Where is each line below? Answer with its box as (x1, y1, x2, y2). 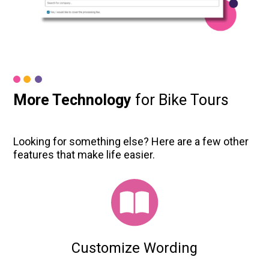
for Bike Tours (135, 91, 229, 109)
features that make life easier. (13, 148, 156, 161)
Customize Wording (71, 240, 198, 257)
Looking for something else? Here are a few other (13, 134, 249, 148)
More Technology (13, 91, 136, 109)
